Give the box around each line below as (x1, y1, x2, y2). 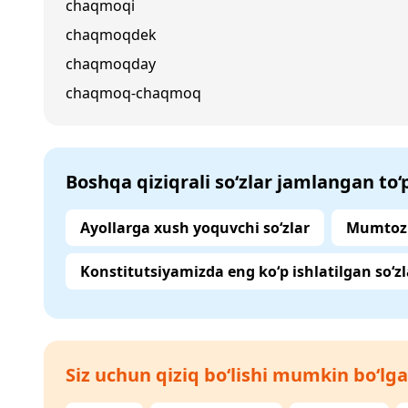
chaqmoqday (66, 54, 156, 74)
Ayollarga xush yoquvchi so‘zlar (80, 218, 310, 238)
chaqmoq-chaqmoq (66, 83, 201, 103)
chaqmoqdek (66, 25, 157, 45)
